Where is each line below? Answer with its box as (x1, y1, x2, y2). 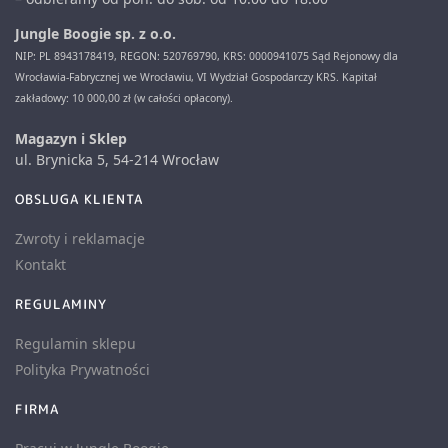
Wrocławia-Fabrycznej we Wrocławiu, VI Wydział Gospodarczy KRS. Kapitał (15, 70, 377, 85)
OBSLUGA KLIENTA (15, 190, 143, 209)
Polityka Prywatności (15, 360, 150, 380)
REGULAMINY (15, 295, 107, 314)
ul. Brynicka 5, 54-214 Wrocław (15, 150, 219, 170)
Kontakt (15, 255, 66, 275)
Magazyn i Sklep (15, 129, 127, 149)
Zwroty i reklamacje (15, 229, 145, 249)
